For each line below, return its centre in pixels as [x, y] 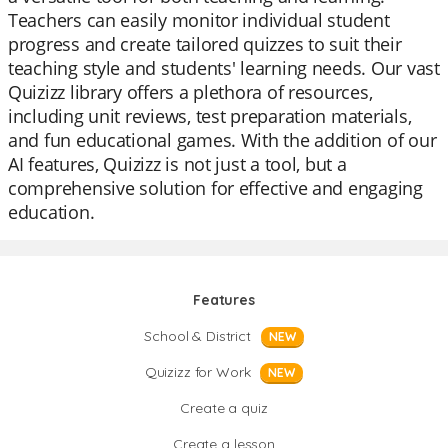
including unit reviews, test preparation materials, [210, 116]
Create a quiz [224, 408]
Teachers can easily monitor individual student [199, 20]
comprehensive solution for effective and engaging [215, 188]
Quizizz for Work [197, 372]
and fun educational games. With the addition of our [222, 140]
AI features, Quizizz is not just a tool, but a [177, 164]
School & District [197, 336]
